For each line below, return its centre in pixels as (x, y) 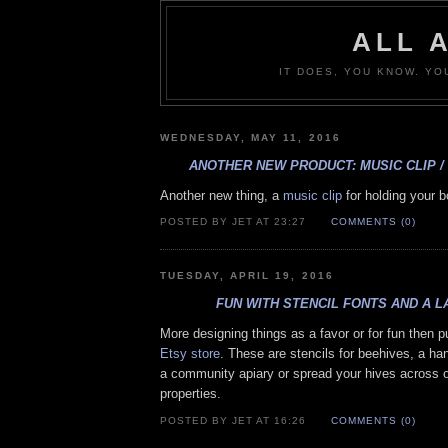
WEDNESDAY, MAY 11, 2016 (250, 137)
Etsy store (190, 354)
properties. (190, 394)
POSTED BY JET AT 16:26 (235, 421)
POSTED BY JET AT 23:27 (235, 222)
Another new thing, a (221, 195)
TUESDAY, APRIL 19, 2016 (247, 276)
